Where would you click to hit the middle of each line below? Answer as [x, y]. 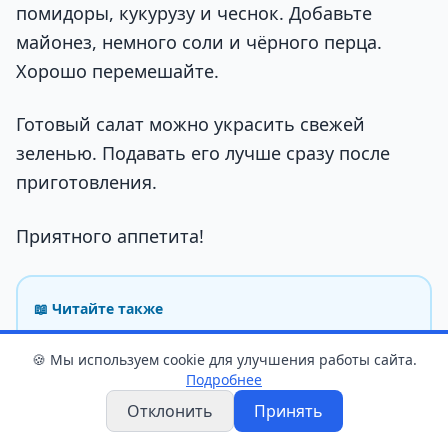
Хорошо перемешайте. [117, 70]
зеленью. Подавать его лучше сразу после [203, 153]
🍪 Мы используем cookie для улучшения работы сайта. [224, 359]
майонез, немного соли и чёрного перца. [199, 41]
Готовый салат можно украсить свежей [190, 124]
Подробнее [224, 379]
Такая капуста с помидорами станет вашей [214, 350]
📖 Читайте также [98, 308]
